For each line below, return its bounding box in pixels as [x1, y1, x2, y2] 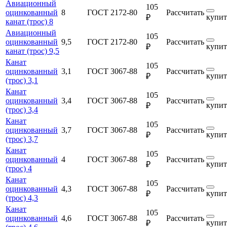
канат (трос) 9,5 [6, 46, 59, 55]
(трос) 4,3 [6, 193, 38, 202]
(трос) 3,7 [6, 134, 38, 143]
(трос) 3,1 [6, 75, 38, 85]
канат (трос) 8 [6, 17, 53, 26]
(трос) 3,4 [6, 105, 38, 114]
